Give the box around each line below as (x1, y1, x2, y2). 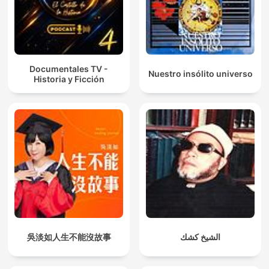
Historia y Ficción (33, 73, 104, 84)
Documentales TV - (29, 63, 108, 74)
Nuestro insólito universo (148, 68, 253, 79)
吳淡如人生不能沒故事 (26, 232, 111, 243)
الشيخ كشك (180, 232, 220, 243)
